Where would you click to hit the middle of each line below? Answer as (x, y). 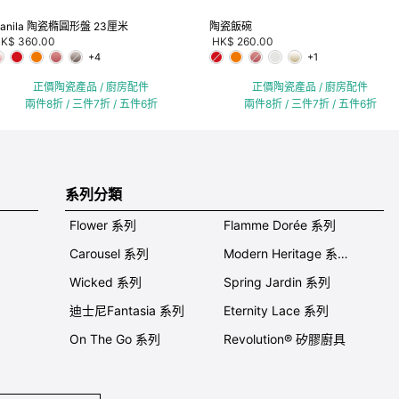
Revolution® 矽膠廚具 (285, 338)
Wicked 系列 (105, 281)
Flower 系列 (102, 224)
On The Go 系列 (114, 338)
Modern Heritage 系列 (343, 253)
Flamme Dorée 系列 (280, 224)
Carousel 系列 (109, 253)
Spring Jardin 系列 (277, 281)
